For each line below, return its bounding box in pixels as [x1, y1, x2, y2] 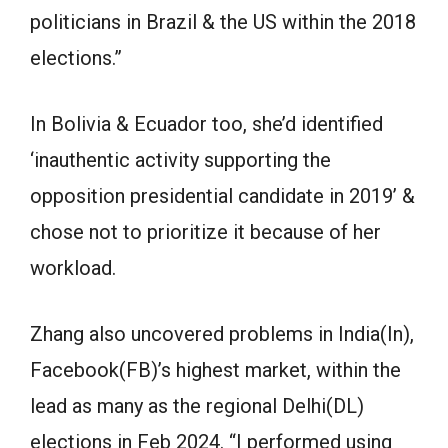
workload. [30, 256, 116, 280]
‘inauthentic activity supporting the [30, 148, 331, 172]
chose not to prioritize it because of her [30, 220, 381, 244]
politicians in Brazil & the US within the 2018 [30, 10, 416, 34]
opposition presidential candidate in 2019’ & [30, 184, 415, 208]
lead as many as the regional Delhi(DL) [30, 394, 364, 418]
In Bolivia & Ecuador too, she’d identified [30, 112, 383, 136]
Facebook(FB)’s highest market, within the [30, 358, 401, 382]
